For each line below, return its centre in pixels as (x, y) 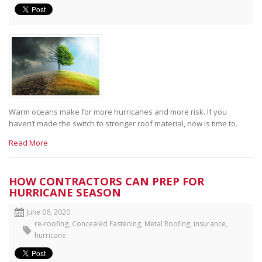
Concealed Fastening (106, 223)
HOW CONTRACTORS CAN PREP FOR (106, 181)
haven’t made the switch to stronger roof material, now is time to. (124, 123)
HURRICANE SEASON (65, 192)
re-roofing (51, 223)
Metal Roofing (167, 223)
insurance (210, 223)
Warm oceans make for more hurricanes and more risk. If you (118, 111)
